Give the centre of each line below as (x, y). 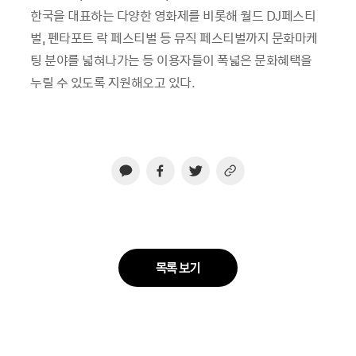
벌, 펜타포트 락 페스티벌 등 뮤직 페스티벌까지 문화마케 (174, 37)
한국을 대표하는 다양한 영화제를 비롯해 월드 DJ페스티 (173, 15)
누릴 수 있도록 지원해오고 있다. (112, 82)
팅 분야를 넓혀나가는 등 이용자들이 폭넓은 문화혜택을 (171, 60)
